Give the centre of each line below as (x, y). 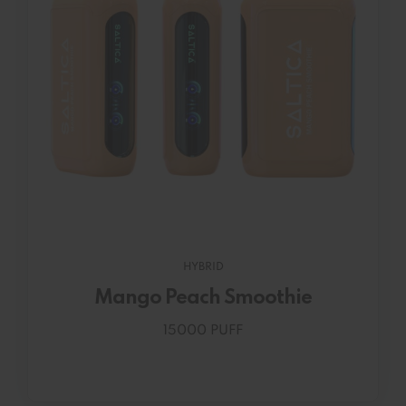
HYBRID (203, 268)
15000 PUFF (203, 331)
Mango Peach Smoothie (203, 299)
